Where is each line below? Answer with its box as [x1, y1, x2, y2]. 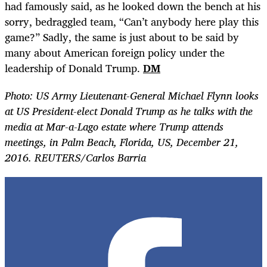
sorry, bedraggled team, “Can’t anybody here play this [5, 12, 259, 30]
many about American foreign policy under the [5, 43, 225, 61]
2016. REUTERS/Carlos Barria [5, 148, 146, 166]
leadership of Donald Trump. [5, 58, 143, 77]
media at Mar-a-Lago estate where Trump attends [5, 117, 223, 135]
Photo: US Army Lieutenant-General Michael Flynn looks [5, 86, 259, 104]
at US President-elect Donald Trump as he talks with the [5, 101, 253, 120]
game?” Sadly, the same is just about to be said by [5, 27, 239, 46]
